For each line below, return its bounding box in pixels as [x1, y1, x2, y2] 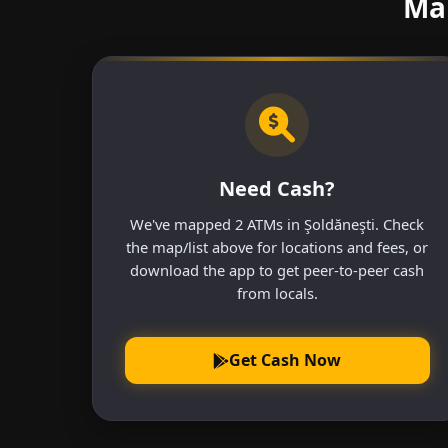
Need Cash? [219, 174, 336, 202]
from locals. [236, 282, 318, 303]
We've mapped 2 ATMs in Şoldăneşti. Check [130, 213, 425, 234]
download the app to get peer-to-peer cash [130, 259, 425, 280]
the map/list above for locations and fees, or [126, 236, 429, 257]
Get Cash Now [229, 349, 342, 372]
